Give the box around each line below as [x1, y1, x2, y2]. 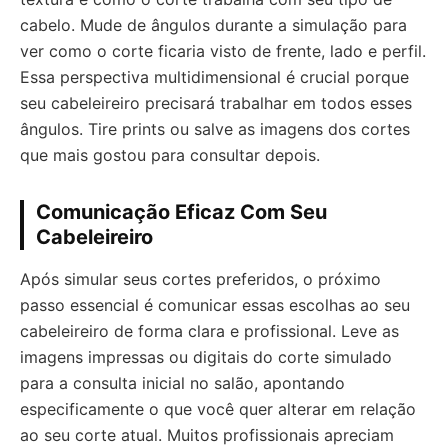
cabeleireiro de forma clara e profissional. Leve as [20, 320, 399, 341]
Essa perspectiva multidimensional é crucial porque [20, 66, 409, 87]
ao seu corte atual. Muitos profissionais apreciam [20, 424, 394, 445]
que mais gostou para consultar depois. [20, 144, 320, 165]
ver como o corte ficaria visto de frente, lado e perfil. [20, 40, 426, 61]
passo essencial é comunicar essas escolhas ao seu [20, 294, 410, 315]
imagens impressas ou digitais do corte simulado [20, 346, 392, 367]
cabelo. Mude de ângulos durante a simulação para [20, 14, 407, 35]
